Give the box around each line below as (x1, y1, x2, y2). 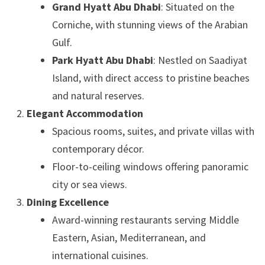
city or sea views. (51, 177, 127, 191)
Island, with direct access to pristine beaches (51, 71, 250, 85)
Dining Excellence (26, 195, 109, 209)
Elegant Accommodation (26, 106, 143, 120)
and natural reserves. (51, 89, 144, 102)
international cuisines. (51, 248, 148, 262)
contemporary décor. (51, 142, 144, 156)
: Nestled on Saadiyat (153, 53, 247, 67)
